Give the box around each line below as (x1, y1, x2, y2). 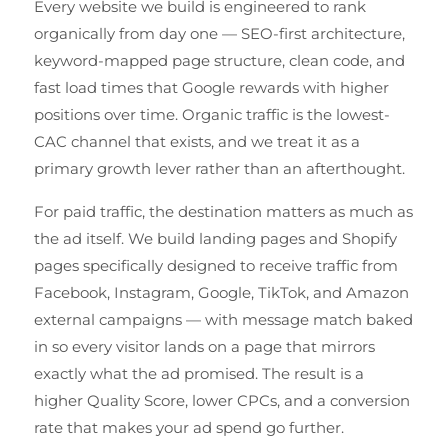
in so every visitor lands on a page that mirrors (34, 337, 375, 356)
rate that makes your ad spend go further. (34, 418, 344, 437)
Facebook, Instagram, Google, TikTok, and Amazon (34, 283, 409, 302)
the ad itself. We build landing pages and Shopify (34, 229, 397, 248)
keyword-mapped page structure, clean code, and (34, 51, 405, 70)
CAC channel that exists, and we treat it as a (34, 132, 360, 151)
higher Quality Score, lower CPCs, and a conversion (34, 391, 410, 410)
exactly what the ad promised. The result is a (34, 364, 364, 383)
